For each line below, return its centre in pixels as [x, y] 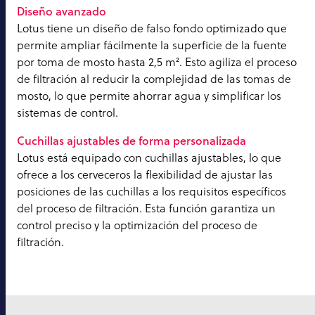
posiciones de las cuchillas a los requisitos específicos [152, 192]
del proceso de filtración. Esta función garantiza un [146, 208]
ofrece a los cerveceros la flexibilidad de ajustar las [145, 175]
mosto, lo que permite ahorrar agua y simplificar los [149, 96]
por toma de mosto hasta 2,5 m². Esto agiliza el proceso [157, 62]
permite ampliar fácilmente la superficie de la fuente [152, 45]
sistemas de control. [67, 113]
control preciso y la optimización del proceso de [137, 225]
